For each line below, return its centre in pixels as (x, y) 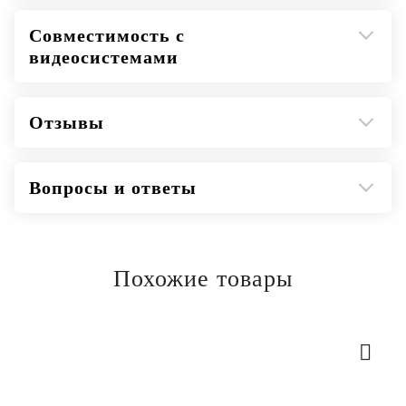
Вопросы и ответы (113, 188)
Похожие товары (203, 279)
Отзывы (67, 122)
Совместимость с (107, 35)
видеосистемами (104, 57)
